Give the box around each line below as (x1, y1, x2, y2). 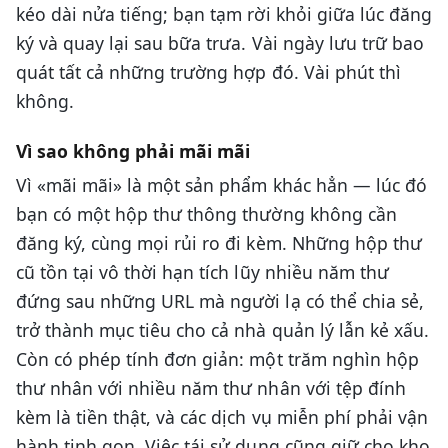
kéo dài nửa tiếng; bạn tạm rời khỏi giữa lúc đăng (16, 2, 432, 27)
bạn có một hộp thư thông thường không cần (16, 201, 397, 226)
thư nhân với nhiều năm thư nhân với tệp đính (16, 375, 406, 400)
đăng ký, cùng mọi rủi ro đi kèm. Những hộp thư (16, 230, 422, 255)
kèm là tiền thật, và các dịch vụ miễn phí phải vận (16, 404, 428, 429)
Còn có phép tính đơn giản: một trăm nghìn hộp (16, 346, 419, 371)
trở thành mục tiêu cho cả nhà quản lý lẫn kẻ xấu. (16, 317, 429, 342)
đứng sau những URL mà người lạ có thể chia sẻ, (16, 288, 424, 313)
